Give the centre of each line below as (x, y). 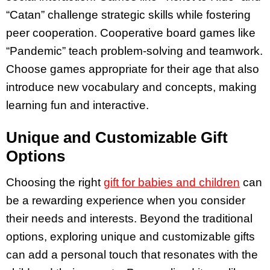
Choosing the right (55, 182)
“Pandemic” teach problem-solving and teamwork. (134, 51)
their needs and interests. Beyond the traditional (129, 218)
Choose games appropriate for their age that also (133, 69)
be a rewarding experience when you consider (126, 200)
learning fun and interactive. (77, 105)
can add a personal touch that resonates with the (132, 254)
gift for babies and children (172, 182)
